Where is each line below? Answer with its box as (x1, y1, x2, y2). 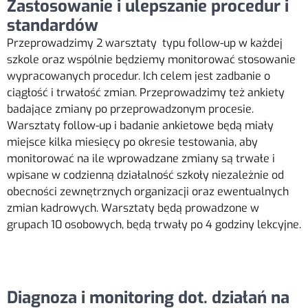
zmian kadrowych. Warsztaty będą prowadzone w (7, 200, 259, 215)
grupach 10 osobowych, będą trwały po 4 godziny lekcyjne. (7, 217, 301, 232)
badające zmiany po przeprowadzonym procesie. (7, 101, 254, 116)
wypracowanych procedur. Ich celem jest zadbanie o (7, 68, 270, 83)
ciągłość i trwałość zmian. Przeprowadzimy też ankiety (7, 85, 285, 100)
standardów (7, 14, 98, 36)
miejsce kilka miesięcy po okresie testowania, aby (7, 134, 258, 149)
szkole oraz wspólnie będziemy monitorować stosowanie (7, 52, 296, 67)
